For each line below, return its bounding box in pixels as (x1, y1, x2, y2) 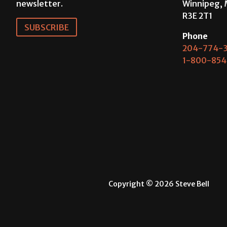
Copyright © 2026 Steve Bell (108, 179, 209, 188)
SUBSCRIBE (24, 22, 69, 32)
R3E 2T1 (182, 11, 212, 21)
